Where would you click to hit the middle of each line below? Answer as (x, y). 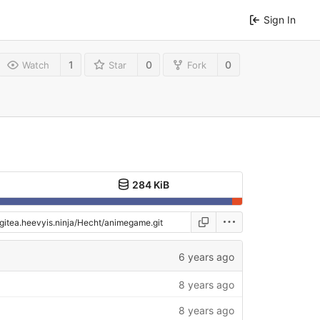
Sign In (280, 20)
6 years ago (206, 257)
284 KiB (150, 185)
